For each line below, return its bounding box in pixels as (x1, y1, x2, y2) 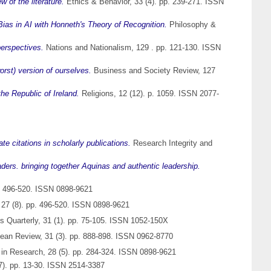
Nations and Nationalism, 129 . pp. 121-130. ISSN (44, 43, 221, 53)
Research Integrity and (131, 139, 212, 148)
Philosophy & (167, 20, 216, 30)
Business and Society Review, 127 (91, 66, 215, 76)
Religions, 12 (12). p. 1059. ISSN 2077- (79, 89, 219, 99)
